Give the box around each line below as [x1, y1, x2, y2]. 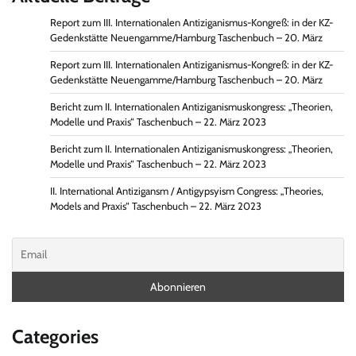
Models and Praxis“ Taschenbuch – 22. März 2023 [50, 200, 261, 213]
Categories [12, 325, 99, 349]
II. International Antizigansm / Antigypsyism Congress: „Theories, [50, 185, 323, 198]
